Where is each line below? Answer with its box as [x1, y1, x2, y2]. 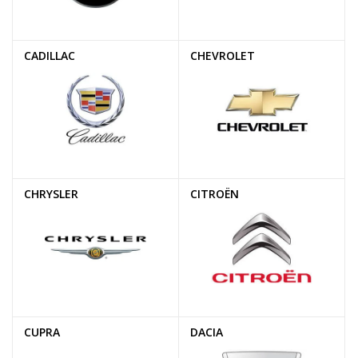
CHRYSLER [24, 185, 78, 201]
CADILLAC [24, 47, 75, 63]
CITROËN [190, 185, 239, 201]
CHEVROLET [190, 47, 255, 63]
